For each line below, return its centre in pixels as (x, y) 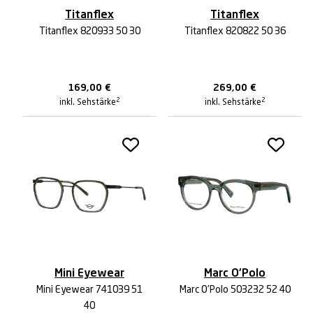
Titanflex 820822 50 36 (235, 31)
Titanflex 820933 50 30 (89, 31)
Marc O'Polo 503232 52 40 (235, 290)
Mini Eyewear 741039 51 (89, 290)
